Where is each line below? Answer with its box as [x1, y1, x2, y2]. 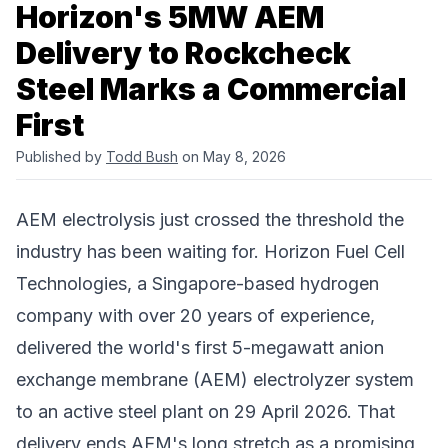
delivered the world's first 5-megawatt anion [16, 337, 384, 359]
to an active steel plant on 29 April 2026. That [16, 401, 395, 423]
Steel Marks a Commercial [16, 71, 406, 108]
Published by [16, 148, 106, 166]
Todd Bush [106, 148, 178, 166]
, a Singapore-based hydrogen [127, 273, 379, 295]
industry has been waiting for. [16, 241, 264, 263]
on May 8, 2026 [178, 148, 286, 166]
